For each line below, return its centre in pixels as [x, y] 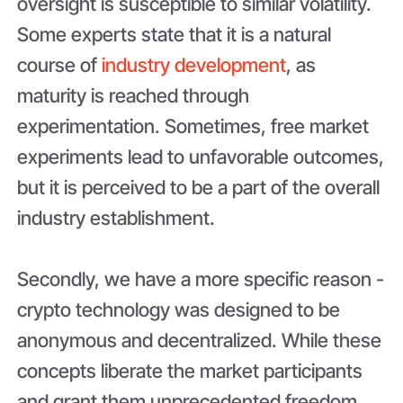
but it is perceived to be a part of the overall [199, 188]
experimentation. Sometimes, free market [193, 126]
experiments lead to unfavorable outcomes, [201, 157]
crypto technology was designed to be [179, 309]
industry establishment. [119, 218]
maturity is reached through [134, 96]
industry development [194, 65]
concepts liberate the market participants [190, 370]
